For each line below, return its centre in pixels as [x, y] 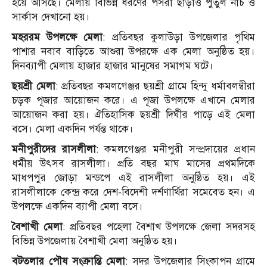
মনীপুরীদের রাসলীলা [54, 149]
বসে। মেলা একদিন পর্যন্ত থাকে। [73, 129]
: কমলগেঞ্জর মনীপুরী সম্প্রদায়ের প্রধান [176, 149]
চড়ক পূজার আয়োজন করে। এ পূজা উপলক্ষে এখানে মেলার [133, 100]
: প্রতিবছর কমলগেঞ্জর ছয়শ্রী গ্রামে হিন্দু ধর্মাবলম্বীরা [155, 86]
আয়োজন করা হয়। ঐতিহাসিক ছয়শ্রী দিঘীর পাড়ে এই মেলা [133, 114]
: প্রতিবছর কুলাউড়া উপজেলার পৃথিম [179, 37]
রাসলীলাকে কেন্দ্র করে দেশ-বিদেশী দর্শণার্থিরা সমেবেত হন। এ [133, 192]
